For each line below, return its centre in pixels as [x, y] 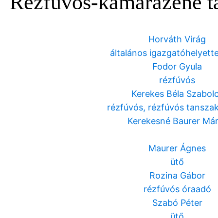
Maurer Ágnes [177, 148]
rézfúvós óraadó [177, 189]
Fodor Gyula [177, 67]
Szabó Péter [177, 203]
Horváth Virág [177, 39]
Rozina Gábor [177, 176]
